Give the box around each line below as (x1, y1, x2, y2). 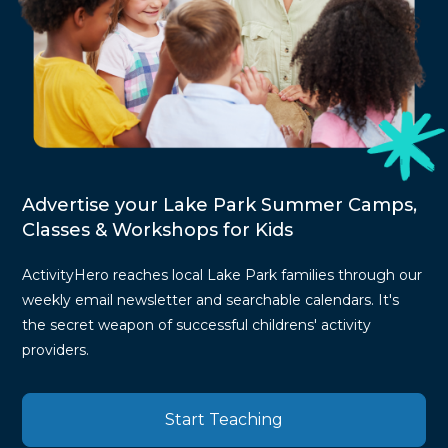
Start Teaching (165, 410, 283, 430)
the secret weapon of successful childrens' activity (22, 316, 372, 335)
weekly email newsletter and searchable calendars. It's (22, 291, 400, 310)
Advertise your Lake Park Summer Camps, (22, 194, 418, 217)
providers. (22, 341, 90, 360)
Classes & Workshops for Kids (22, 219, 294, 242)
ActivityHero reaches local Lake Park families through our (22, 266, 423, 285)
